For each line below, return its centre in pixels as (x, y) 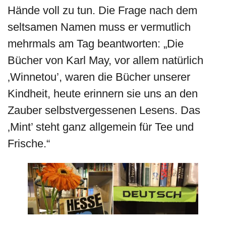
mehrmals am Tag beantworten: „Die (96, 44)
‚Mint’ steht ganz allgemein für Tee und (101, 127)
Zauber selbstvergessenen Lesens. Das (104, 110)
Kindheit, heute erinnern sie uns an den (103, 94)
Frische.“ (29, 144)
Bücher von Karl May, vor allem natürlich (105, 61)
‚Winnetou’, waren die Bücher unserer (99, 77)
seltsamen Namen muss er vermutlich (99, 27)
